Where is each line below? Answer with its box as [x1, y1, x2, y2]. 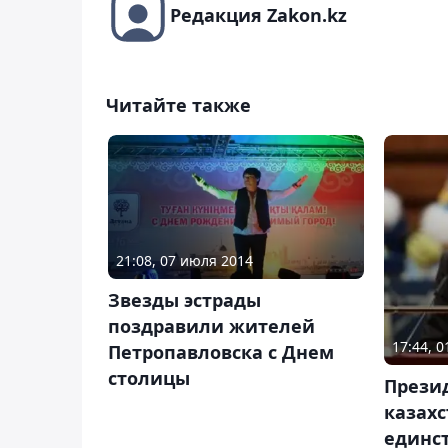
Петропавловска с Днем [108, 340, 334, 365]
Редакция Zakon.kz [170, 2, 347, 27]
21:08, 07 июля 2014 [116, 251, 253, 271]
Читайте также [106, 92, 251, 117]
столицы [108, 366, 190, 391]
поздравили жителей [108, 314, 315, 339]
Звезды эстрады [108, 288, 261, 313]
